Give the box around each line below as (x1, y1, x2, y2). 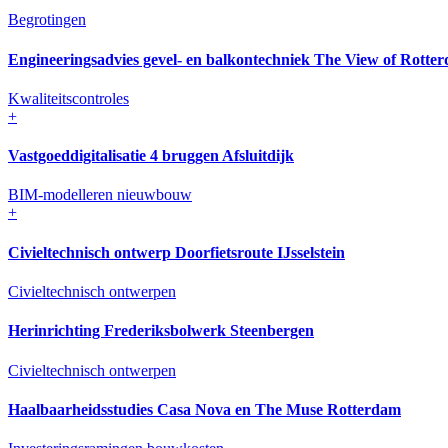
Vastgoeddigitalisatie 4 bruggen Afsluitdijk (8, 147, 294, 165)
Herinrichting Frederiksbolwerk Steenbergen (8, 322, 314, 340)
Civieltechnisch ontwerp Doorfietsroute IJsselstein (8, 243, 345, 261)
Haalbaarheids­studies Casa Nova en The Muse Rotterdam (8, 400, 401, 418)
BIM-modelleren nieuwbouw (8, 186, 192, 204)
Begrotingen (8, 11, 86, 29)
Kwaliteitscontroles (8, 89, 129, 107)
